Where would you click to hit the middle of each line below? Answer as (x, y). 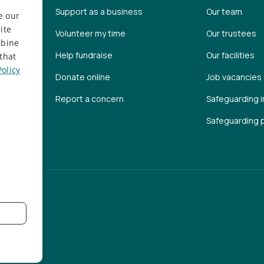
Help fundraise (84, 55)
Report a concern (90, 99)
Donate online (83, 77)
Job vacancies (234, 77)
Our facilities (230, 55)
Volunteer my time (91, 34)
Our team (224, 12)
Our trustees (231, 34)
